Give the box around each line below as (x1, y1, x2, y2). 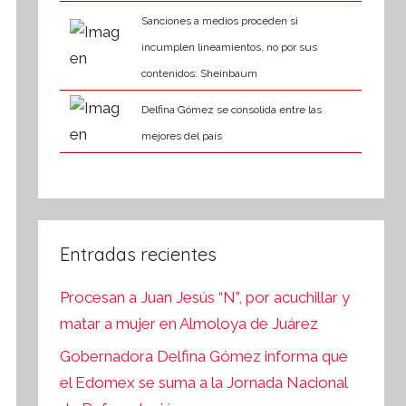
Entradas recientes (60, 242, 217, 266)
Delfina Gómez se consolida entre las (140, 103, 322, 117)
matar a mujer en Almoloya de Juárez (60, 314, 319, 333)
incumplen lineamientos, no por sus (140, 41, 317, 54)
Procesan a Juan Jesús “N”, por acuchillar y (60, 288, 351, 307)
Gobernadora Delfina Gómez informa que (60, 346, 349, 365)
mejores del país (140, 130, 222, 143)
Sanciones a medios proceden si (140, 14, 298, 28)
